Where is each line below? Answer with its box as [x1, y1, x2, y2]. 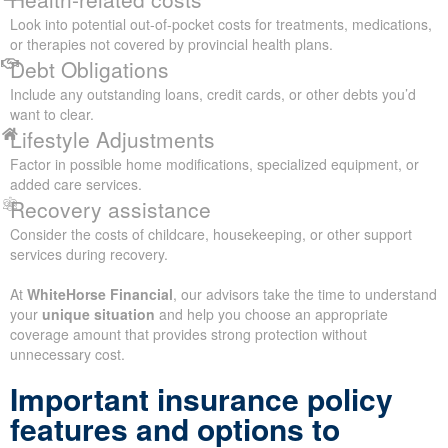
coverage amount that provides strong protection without [10, 324, 367, 345]
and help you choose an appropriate [155, 304, 388, 325]
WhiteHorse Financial [27, 284, 173, 305]
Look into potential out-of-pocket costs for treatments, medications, [10, 14, 432, 35]
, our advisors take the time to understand [173, 284, 437, 305]
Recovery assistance [10, 194, 211, 225]
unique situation [42, 304, 155, 325]
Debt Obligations [10, 54, 169, 85]
